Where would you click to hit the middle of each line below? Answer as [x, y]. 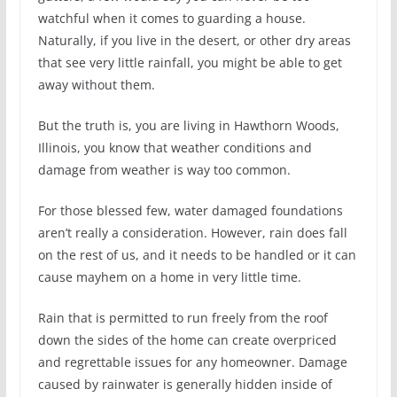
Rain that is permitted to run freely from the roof [183, 318]
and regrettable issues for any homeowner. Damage [192, 362]
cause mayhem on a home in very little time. [169, 277]
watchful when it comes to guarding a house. [171, 19]
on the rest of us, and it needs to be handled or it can [197, 255]
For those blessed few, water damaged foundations [190, 211]
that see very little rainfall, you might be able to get [190, 63]
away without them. [96, 85]
